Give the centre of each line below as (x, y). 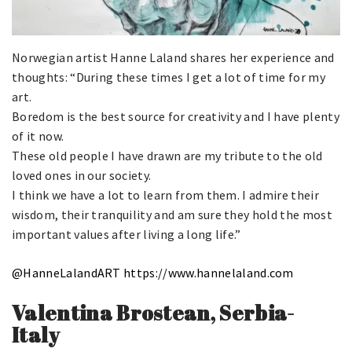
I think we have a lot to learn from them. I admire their (165, 194)
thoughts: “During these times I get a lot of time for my (169, 77)
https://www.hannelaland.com (209, 272)
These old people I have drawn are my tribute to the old (167, 155)
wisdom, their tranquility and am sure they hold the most (172, 214)
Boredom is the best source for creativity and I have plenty (176, 116)
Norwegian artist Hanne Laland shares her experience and (173, 57)
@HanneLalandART (66, 272)
